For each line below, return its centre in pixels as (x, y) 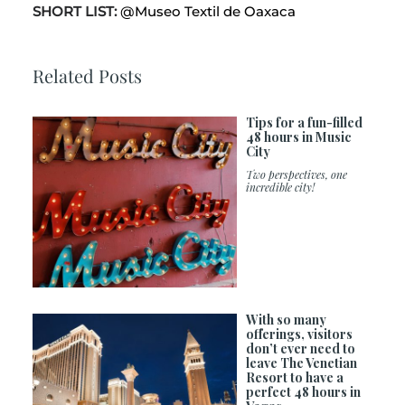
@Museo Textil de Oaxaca (207, 12)
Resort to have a (294, 377)
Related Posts (87, 76)
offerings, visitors (299, 334)
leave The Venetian (301, 363)
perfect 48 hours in (303, 391)
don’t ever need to (300, 348)
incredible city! (280, 188)
